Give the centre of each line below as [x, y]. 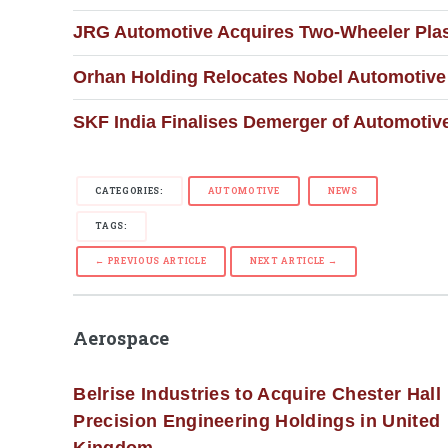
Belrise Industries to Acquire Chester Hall [257, 394]
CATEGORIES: [129, 190]
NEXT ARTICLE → [294, 260]
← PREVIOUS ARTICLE [151, 260]
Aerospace [121, 337]
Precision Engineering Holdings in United [257, 421]
